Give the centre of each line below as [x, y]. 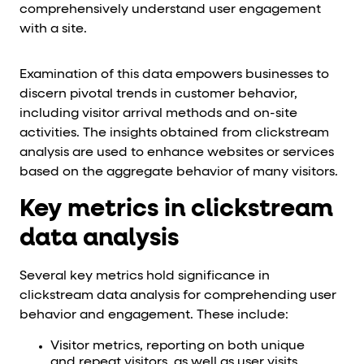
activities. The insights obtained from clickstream [174, 134]
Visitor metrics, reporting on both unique [177, 347]
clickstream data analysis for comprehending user [178, 296]
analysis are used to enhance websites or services [177, 153]
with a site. [53, 30]
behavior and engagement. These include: [154, 316]
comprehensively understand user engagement [170, 10]
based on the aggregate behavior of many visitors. [179, 173]
